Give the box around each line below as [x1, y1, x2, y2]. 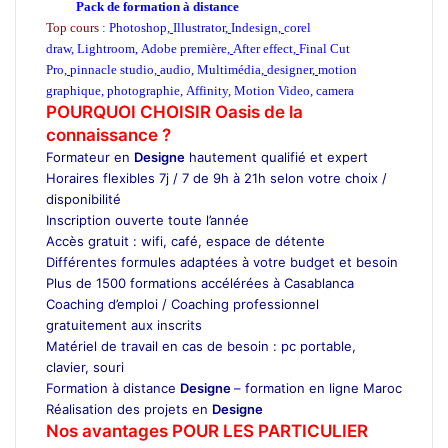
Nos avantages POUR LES [46, 420, 258, 441]
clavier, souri [46, 358, 124, 375]
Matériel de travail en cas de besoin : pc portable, [46, 337, 356, 354]
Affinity [186, 82, 228, 98]
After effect [233, 40, 293, 56]
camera [316, 82, 354, 98]
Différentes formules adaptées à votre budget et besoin [46, 253, 398, 270]
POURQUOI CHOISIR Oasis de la [46, 101, 303, 122]
